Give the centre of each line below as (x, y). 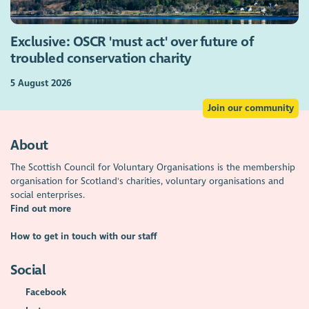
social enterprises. (48, 195)
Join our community (250, 108)
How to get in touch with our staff (84, 236)
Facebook (46, 292)
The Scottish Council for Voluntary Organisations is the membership (153, 167)
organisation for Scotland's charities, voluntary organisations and (148, 181)
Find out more (41, 208)
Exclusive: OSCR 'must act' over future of (132, 42)
